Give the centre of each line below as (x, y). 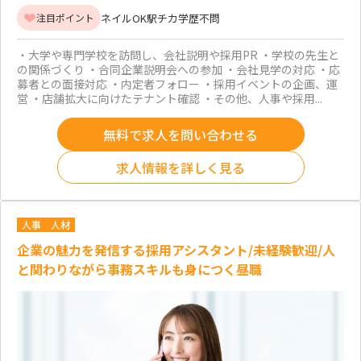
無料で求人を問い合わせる (180, 134)
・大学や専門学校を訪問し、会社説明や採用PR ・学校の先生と (178, 55)
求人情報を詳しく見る (180, 167)
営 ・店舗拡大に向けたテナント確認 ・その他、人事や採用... (170, 99)
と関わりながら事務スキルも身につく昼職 (139, 270)
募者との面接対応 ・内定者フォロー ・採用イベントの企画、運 (177, 84)
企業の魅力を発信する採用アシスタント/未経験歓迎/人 (176, 250)
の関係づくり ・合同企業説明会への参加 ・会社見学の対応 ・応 (178, 70)
